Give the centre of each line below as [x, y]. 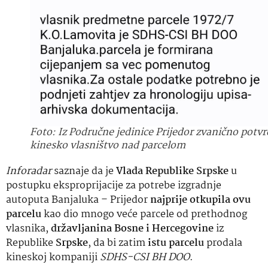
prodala [223, 243]
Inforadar [29, 172]
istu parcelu [176, 243]
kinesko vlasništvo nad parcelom [108, 146]
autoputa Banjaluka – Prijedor [78, 200]
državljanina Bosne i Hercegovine [132, 229]
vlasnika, [28, 229]
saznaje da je [84, 172]
